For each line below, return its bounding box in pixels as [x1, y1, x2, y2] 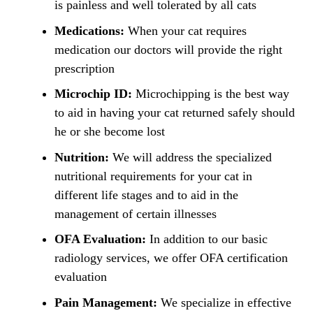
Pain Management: [54, 295, 157, 310]
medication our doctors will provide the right [54, 42, 282, 57]
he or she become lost [54, 124, 165, 139]
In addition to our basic [146, 232, 268, 247]
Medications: [54, 23, 124, 38]
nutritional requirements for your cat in [54, 168, 252, 183]
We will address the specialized [109, 150, 272, 164]
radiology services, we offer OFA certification [54, 251, 288, 265]
